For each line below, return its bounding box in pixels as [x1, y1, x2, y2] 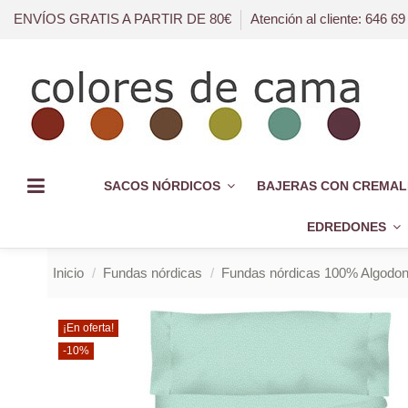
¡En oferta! [63, 321, 114, 335]
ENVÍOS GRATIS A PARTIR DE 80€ [14, 11, 235, 26]
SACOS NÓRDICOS [103, 178, 224, 194]
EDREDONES [306, 219, 390, 235]
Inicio [53, 265, 84, 281]
